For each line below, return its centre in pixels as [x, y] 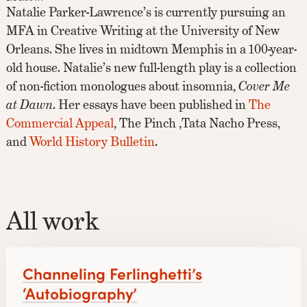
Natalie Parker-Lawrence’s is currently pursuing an [146, 12]
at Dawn [30, 104]
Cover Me [265, 86]
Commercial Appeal [60, 123]
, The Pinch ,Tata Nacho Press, [197, 123]
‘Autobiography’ [80, 293]
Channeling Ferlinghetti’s [113, 273]
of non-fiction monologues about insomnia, [123, 86]
